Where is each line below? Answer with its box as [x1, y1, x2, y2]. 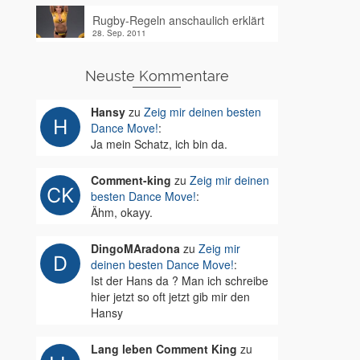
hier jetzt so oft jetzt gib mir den [90, 288, 250, 305]
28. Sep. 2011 [92, 27, 146, 39]
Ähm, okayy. [90, 204, 153, 220]
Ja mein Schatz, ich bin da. [90, 136, 227, 152]
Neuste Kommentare [84, 67, 229, 84]
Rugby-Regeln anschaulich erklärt [92, 12, 264, 28]
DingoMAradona [90, 240, 180, 256]
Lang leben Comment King [90, 341, 237, 357]
